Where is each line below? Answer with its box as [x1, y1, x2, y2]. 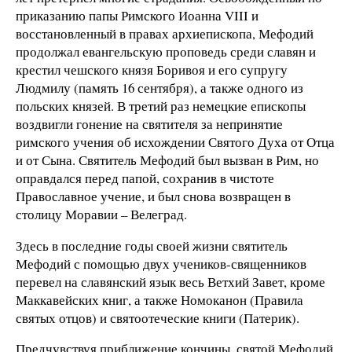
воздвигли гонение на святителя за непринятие [16, 114, 283, 133]
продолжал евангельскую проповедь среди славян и [16, 42, 316, 60]
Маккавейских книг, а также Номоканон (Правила [16, 290, 303, 309]
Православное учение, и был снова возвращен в [16, 186, 291, 205]
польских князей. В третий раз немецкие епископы [16, 96, 306, 115]
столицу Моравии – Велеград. [16, 204, 187, 223]
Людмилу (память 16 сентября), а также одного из [16, 78, 303, 97]
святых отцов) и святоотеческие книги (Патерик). [16, 308, 299, 327]
